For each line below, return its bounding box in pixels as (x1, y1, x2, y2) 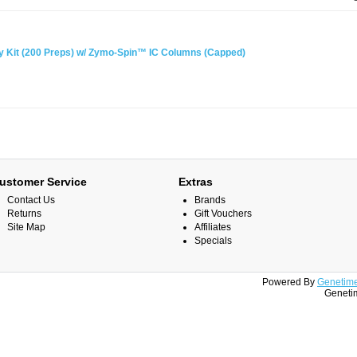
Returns (7, 208, 41, 219)
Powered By (262, 277, 317, 288)
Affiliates (194, 222, 231, 233)
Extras (178, 175, 213, 188)
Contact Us (7, 194, 55, 206)
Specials (194, 235, 232, 246)
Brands (194, 194, 226, 206)
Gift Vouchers (194, 208, 252, 219)
